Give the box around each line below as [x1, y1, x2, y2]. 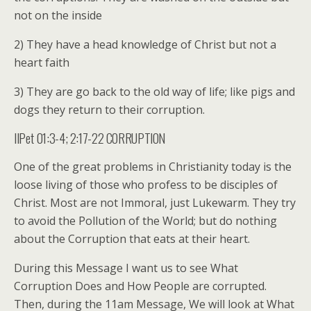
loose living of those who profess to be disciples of [14, 176, 278, 192]
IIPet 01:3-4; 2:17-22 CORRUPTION [14, 128, 166, 147]
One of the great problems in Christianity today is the [14, 158, 292, 174]
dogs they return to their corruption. [14, 101, 205, 117]
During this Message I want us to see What [14, 260, 238, 276]
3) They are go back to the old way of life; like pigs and [14, 83, 295, 99]
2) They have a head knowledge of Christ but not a [14, 36, 276, 52]
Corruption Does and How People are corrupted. [14, 278, 267, 294]
